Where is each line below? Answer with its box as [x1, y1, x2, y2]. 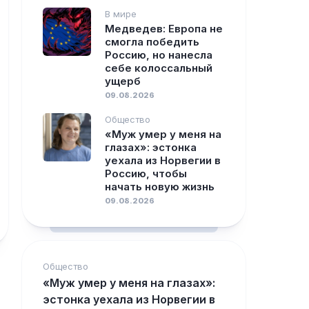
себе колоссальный [105, 61, 212, 74]
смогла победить [105, 35, 199, 48]
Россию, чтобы [105, 167, 187, 180]
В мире [105, 8, 137, 19]
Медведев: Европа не [105, 22, 223, 35]
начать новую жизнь [105, 180, 215, 193]
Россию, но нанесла [105, 48, 212, 61]
